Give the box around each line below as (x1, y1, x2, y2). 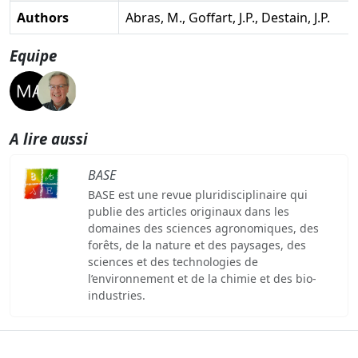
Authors (17, 8, 69, 26)
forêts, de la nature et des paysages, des (87, 237, 306, 253)
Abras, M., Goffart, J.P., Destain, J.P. (125, 8, 330, 26)
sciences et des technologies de (87, 253, 258, 269)
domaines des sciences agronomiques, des (87, 220, 319, 236)
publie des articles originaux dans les (87, 203, 289, 219)
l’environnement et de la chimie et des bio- (87, 270, 316, 286)
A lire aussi (10, 128, 88, 149)
